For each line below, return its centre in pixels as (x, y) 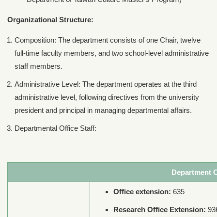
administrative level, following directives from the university (107, 97)
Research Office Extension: (160, 209)
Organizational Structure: (50, 20)
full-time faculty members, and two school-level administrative (112, 53)
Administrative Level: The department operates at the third (106, 84)
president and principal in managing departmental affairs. (103, 110)
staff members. (39, 66)
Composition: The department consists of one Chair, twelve (108, 40)
